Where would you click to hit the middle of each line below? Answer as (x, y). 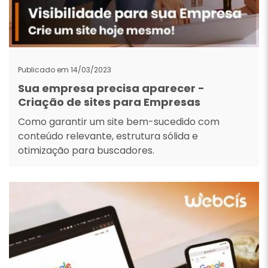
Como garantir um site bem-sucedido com (119, 122)
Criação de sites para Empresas (109, 102)
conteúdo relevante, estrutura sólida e (108, 136)
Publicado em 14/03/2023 (65, 70)
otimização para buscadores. (86, 150)
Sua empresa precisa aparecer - (111, 88)
